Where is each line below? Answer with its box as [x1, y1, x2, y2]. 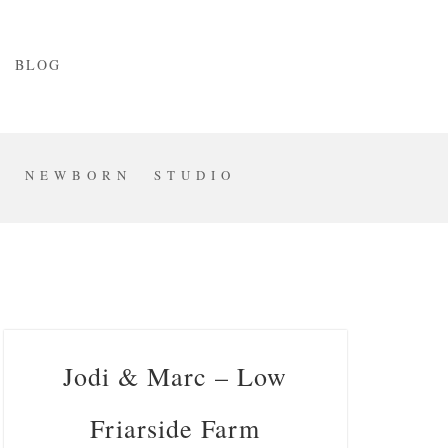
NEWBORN [24, 165, 132, 184]
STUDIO [153, 165, 236, 184]
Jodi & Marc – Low [63, 358, 288, 393]
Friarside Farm [90, 410, 261, 445]
